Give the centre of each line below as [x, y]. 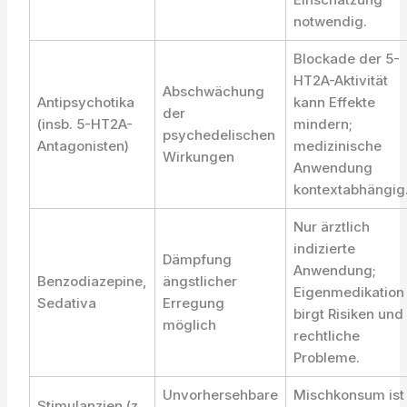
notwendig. [331, 21]
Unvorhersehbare [221, 395]
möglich [190, 325]
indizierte [325, 248]
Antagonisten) [84, 146]
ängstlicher [200, 281]
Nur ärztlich [332, 227]
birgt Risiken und [349, 314]
